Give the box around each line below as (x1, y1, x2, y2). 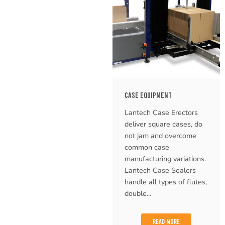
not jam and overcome (125, 130, 196, 141)
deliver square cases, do (125, 119, 202, 129)
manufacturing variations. (125, 153, 206, 164)
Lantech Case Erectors (125, 107, 198, 118)
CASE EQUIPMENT (125, 90, 172, 100)
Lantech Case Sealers (125, 165, 196, 175)
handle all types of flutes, (125, 176, 207, 187)
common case (125, 142, 169, 152)
